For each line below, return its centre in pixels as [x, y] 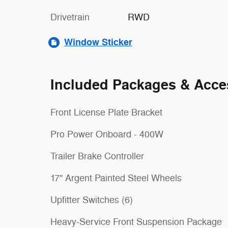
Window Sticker [98, 42]
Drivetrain [70, 17]
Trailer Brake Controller [97, 156]
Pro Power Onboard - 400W [107, 134]
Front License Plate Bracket [106, 112]
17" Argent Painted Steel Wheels [116, 178]
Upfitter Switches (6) [92, 200]
